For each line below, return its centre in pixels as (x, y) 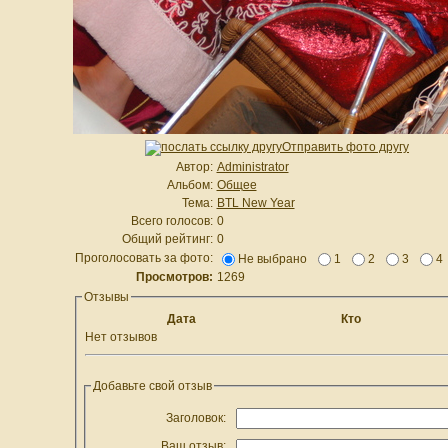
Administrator (252, 167)
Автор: (194, 167)
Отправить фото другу (345, 147)
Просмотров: (174, 277)
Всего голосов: (171, 221)
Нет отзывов (120, 337)
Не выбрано (275, 259)
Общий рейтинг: (167, 239)
